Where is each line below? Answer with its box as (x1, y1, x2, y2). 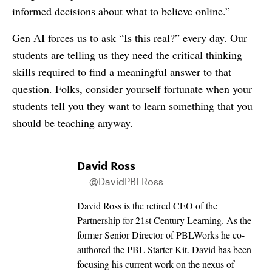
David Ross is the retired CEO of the (76, 199, 217, 212)
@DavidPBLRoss (89, 175, 163, 187)
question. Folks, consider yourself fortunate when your (12, 81, 252, 96)
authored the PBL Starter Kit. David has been (76, 242, 251, 256)
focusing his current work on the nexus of (76, 257, 234, 270)
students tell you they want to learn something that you (12, 98, 253, 113)
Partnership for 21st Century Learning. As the (76, 213, 251, 226)
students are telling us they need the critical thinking (12, 47, 242, 62)
